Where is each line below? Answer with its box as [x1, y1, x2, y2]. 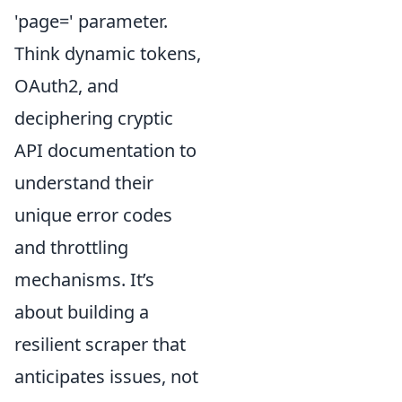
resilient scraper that [14, 332, 186, 356]
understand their [14, 170, 153, 195]
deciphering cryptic [14, 106, 173, 130]
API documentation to [14, 138, 197, 162]
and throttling [14, 235, 128, 259]
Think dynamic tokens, [14, 41, 201, 66]
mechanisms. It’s [14, 267, 154, 292]
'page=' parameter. [14, 9, 168, 33]
